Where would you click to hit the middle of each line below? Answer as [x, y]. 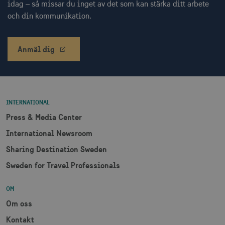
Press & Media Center [44, 117]
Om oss [19, 203]
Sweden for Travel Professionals [63, 165]
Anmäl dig [36, 49]
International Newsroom [49, 133]
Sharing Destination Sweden [57, 149]
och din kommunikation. [49, 16]
